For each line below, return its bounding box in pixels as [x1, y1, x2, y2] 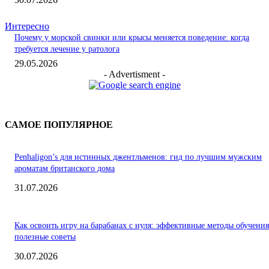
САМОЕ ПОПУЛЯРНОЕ [5, 119, 113, 130]
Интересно [5, 21, 49, 32]
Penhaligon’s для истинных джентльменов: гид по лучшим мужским [14, 153, 262, 162]
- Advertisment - [104, 69, 165, 80]
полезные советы [14, 232, 76, 242]
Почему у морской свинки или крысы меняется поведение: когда [14, 33, 249, 43]
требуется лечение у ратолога [14, 44, 119, 54]
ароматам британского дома [14, 164, 115, 174]
